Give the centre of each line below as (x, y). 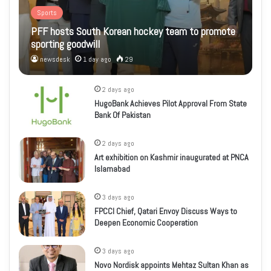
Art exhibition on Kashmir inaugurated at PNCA (172, 158)
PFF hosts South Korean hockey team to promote (133, 31)
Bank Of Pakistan (123, 115)
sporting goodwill (66, 44)
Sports (47, 13)
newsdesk (55, 60)
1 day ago (97, 60)
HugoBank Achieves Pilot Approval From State (171, 104)
